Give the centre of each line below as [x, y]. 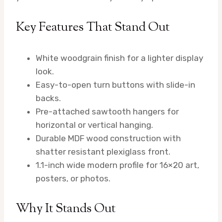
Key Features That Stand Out [93, 28]
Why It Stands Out [66, 209]
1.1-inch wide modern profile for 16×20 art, [117, 165]
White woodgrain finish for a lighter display [119, 58]
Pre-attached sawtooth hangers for [107, 112]
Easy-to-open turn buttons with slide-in [115, 85]
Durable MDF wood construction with [108, 139]
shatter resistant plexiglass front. [103, 152]
